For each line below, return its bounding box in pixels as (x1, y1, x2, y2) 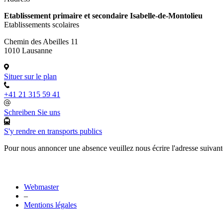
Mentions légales (24, 200, 77, 209)
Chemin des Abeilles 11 (4, 37, 78, 46)
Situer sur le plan (4, 72, 57, 81)
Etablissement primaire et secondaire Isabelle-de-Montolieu (4, 11, 203, 20)
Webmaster (24, 182, 59, 191)
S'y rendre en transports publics (4, 126, 102, 135)
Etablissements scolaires (4, 20, 79, 29)
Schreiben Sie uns (4, 108, 60, 117)
